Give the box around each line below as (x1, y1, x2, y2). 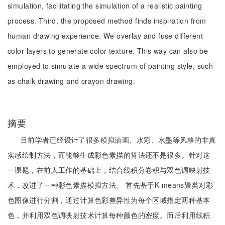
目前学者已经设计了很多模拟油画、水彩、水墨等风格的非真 (21, 135, 216, 145)
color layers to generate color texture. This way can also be (8, 46, 208, 56)
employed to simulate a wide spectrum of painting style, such (8, 61, 213, 71)
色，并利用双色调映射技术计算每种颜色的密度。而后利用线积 (8, 210, 210, 220)
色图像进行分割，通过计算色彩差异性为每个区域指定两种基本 (8, 195, 210, 205)
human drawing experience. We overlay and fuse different (8, 31, 203, 41)
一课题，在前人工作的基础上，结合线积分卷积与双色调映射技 (8, 165, 210, 175)
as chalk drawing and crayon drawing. (8, 76, 136, 86)
